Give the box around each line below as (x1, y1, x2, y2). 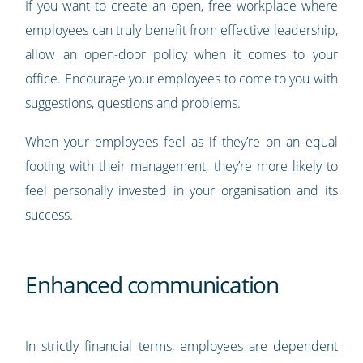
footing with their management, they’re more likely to (25, 156, 338, 175)
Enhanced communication (25, 268, 284, 300)
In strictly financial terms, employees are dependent (25, 336, 338, 355)
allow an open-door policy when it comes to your (25, 45, 338, 63)
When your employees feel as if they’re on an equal (25, 132, 338, 151)
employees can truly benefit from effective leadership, (25, 20, 338, 39)
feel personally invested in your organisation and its (25, 181, 338, 199)
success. (25, 205, 77, 224)
